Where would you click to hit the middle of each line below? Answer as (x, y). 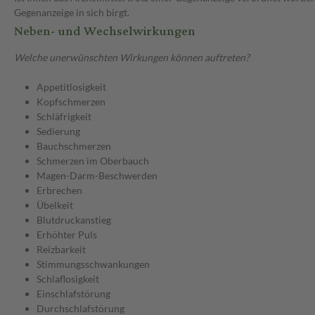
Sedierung (58, 131)
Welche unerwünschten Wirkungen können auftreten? (132, 58)
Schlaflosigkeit (68, 279)
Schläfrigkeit (64, 117)
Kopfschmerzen (71, 102)
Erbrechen (59, 191)
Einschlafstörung (73, 294)
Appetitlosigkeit (71, 87)
